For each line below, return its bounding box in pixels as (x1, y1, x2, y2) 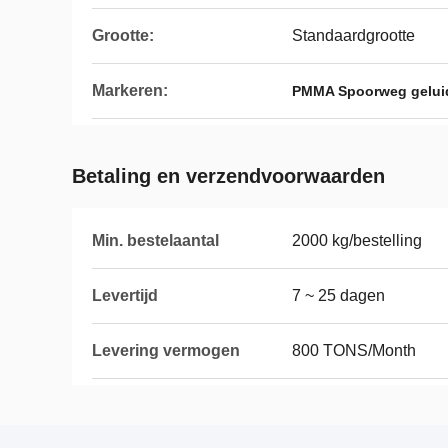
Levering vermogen (92, 342, 240, 359)
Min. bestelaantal (92, 232, 219, 249)
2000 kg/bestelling (292, 232, 422, 249)
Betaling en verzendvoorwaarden (72, 165, 385, 187)
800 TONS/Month (292, 342, 416, 359)
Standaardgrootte (292, 27, 415, 44)
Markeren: (92, 82, 168, 99)
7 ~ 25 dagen (292, 287, 385, 304)
